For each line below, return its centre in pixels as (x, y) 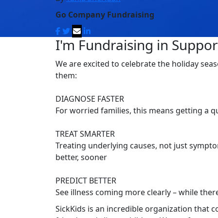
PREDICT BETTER (86, 181)
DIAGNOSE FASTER (90, 99)
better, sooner (81, 157)
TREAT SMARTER (85, 134)
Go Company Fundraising (105, 15)
